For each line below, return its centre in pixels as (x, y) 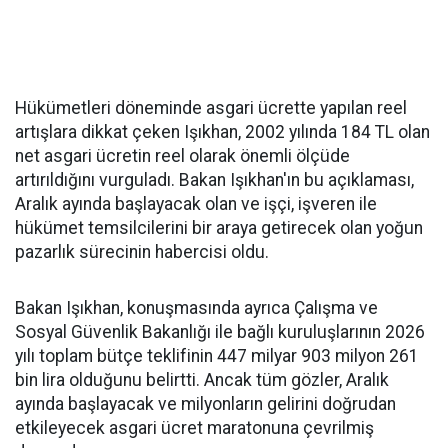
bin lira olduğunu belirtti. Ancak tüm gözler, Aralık (202, 380)
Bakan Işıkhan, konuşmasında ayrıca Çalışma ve (196, 308)
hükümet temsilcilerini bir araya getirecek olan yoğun (219, 228)
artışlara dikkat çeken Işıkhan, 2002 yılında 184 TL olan (222, 132)
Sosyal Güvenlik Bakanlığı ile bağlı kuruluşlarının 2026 (220, 332)
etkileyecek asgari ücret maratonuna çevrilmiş (194, 428)
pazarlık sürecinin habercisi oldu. (142, 252)
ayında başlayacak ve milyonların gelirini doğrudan (205, 404)
